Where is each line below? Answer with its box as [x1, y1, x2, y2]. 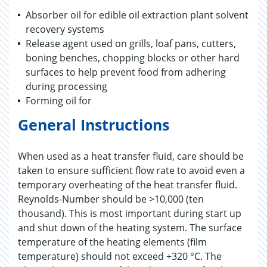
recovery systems [26, 23, 104, 36]
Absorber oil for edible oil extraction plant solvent [26, 8, 249, 21]
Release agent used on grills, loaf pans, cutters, [26, 37, 236, 50]
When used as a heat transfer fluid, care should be [18, 150, 244, 163]
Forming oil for [26, 94, 92, 107]
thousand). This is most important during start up [18, 207, 241, 220]
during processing [26, 80, 107, 93]
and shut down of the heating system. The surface [18, 221, 242, 234]
